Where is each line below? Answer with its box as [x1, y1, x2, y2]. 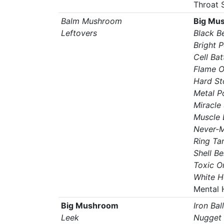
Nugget [193, 212, 221, 222]
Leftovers [60, 28, 97, 38]
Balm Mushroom [60, 16, 122, 26]
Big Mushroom [60, 200, 118, 210]
